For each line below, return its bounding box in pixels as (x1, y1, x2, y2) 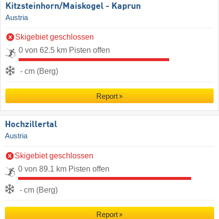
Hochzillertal (5, 120, 57, 130)
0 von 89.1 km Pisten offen (18, 164, 109, 173)
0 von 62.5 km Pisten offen (19, 46, 110, 55)
